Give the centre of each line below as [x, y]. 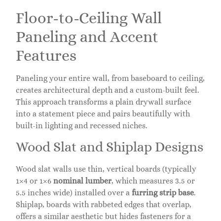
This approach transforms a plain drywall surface [104, 102]
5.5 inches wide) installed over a [74, 192]
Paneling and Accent [87, 37]
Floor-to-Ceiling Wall [89, 18]
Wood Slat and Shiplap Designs [110, 147]
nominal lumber [82, 181]
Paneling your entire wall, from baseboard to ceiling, [110, 78]
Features [46, 55]
